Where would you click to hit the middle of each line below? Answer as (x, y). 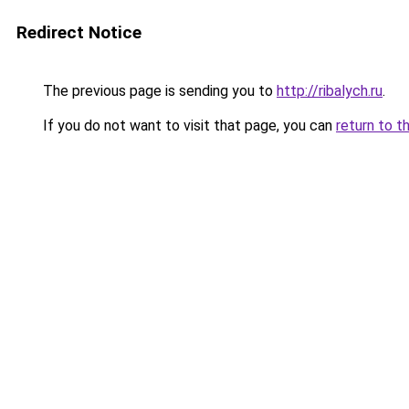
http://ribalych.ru (330, 91)
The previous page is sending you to (158, 91)
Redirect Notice (79, 32)
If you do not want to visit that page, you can (188, 126)
